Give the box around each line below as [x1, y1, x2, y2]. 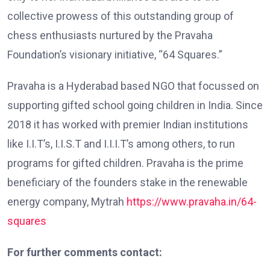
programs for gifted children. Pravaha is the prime [7, 157, 243, 170]
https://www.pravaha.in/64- [127, 195, 257, 209]
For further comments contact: [7, 246, 162, 259]
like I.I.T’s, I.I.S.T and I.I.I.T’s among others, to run [7, 137, 235, 151]
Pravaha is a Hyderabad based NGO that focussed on [7, 80, 259, 93]
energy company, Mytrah [7, 195, 127, 209]
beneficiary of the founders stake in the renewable [7, 176, 248, 189]
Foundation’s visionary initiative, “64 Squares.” [7, 48, 222, 61]
